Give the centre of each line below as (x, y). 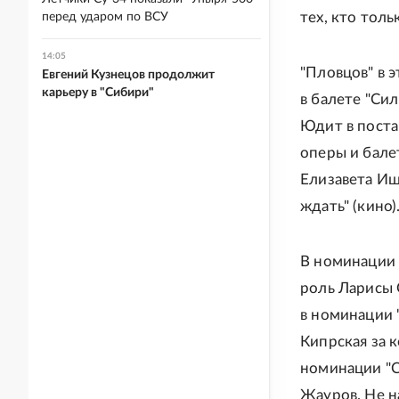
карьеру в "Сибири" (98, 93)
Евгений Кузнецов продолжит (128, 75)
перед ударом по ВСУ (105, 17)
